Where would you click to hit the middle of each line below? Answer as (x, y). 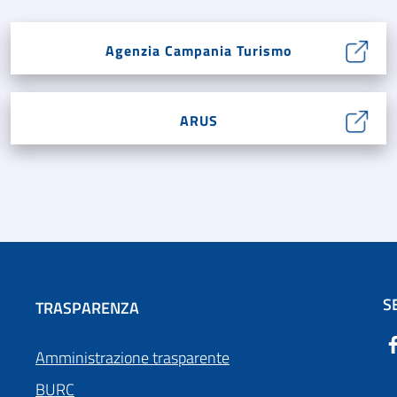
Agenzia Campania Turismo (198, 51)
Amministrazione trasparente (132, 358)
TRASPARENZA (87, 308)
